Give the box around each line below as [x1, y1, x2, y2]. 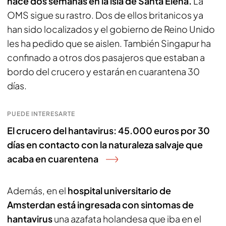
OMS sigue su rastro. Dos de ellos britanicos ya [7, 9, 203, 21]
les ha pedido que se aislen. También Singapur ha [7, 37, 211, 49]
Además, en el [7, 185, 66, 196]
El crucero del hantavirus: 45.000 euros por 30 [7, 125, 210, 136]
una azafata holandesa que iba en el [54, 213, 201, 224]
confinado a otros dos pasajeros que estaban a [7, 51, 205, 63]
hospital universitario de [66, 185, 171, 196]
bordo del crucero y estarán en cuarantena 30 [7, 66, 200, 77]
